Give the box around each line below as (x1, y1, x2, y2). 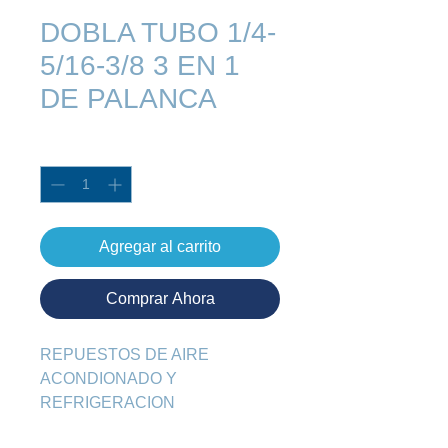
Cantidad (40, 140, 97, 157)
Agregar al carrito (99, 238, 221, 256)
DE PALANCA (40, 83, 217, 115)
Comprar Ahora (105, 290, 215, 308)
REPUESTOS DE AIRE (40, 346, 209, 364)
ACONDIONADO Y (40, 370, 177, 388)
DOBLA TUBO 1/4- (40, 17, 276, 49)
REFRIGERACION (40, 394, 175, 412)
